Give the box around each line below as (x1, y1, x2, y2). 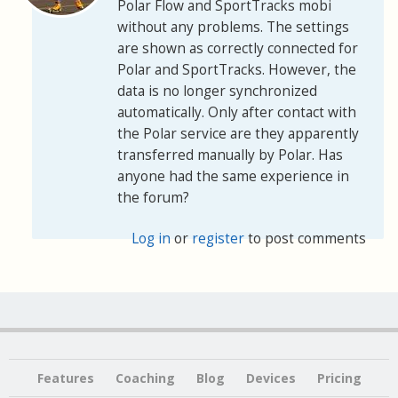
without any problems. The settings (117, 17, 349, 36)
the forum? (117, 187, 189, 207)
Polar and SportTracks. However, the (117, 60, 356, 79)
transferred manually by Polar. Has (117, 145, 343, 164)
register (192, 228, 245, 248)
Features (36, 369, 94, 386)
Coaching (115, 369, 175, 386)
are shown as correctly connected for (117, 38, 358, 58)
